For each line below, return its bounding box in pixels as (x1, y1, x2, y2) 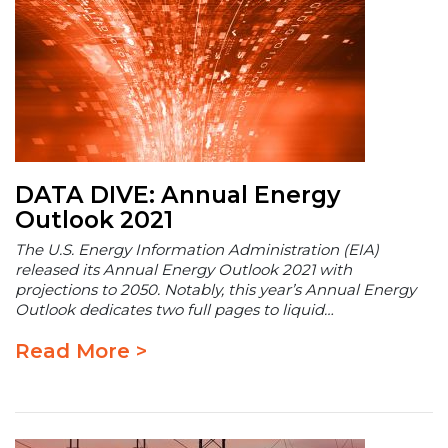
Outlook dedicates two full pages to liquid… (15, 299, 334, 319)
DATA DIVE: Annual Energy (15, 179, 341, 209)
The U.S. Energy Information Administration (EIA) (15, 239, 379, 259)
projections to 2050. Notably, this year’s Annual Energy (15, 279, 416, 299)
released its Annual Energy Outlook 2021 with (15, 259, 352, 279)
